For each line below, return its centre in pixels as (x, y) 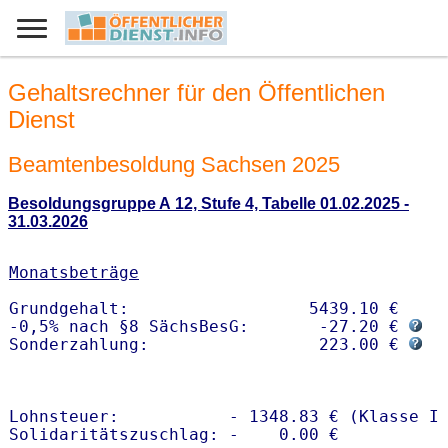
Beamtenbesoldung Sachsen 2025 (174, 164)
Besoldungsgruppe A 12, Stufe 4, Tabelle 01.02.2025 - (208, 204)
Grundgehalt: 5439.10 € (209, 309)
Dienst (41, 120)
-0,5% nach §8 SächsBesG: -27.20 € (209, 327)
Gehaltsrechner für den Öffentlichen (196, 93)
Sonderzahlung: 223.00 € (209, 345)
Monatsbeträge (74, 273)
